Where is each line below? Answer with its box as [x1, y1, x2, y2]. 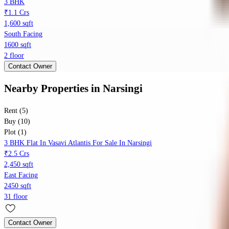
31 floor [4, 193, 28, 201]
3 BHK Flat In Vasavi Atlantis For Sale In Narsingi [4, 139, 152, 147]
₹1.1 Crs [4, 9, 29, 17]
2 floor [4, 52, 24, 60]
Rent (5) [4, 107, 28, 115]
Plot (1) [4, 128, 27, 136]
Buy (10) [4, 118, 30, 126]
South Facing [4, 30, 42, 38]
